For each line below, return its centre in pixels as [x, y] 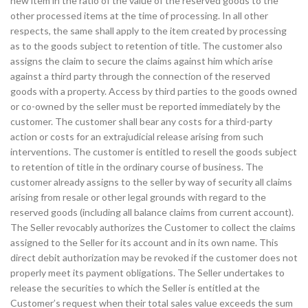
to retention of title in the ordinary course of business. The [137, 167]
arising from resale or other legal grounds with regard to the [138, 197]
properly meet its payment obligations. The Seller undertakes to [147, 273]
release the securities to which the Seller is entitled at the [135, 288]
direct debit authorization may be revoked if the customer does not [154, 257]
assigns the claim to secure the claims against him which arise [142, 61]
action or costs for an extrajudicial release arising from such [137, 136]
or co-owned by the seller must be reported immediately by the [145, 106]
